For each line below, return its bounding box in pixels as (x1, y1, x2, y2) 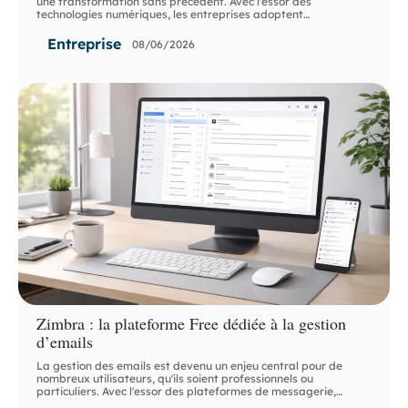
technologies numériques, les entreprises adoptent (36, 7, 304, 22)
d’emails (36, 331, 94, 353)
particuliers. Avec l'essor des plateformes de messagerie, (36, 384, 337, 399)
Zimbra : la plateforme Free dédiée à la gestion (36, 312, 347, 335)
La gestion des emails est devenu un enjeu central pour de (36, 359, 343, 373)
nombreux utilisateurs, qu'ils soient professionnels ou (36, 372, 314, 386)
